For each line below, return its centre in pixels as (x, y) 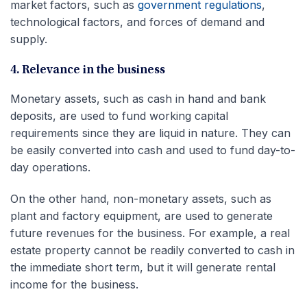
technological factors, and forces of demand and (137, 22)
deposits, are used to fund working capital (119, 115)
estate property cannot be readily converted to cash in (152, 250)
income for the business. (74, 284)
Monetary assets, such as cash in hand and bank (138, 98)
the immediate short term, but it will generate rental (143, 267)
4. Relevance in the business (88, 70)
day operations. (50, 167)
